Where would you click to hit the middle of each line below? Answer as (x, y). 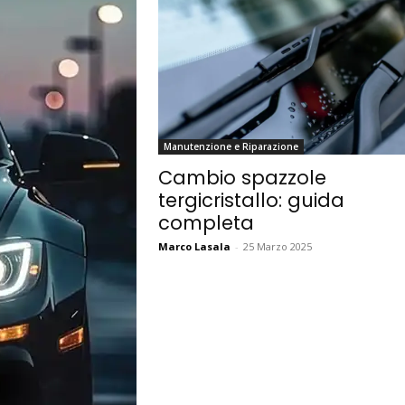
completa (206, 223)
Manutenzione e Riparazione (231, 147)
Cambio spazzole (242, 178)
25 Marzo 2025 (277, 247)
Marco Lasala (194, 247)
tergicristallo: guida (251, 201)
